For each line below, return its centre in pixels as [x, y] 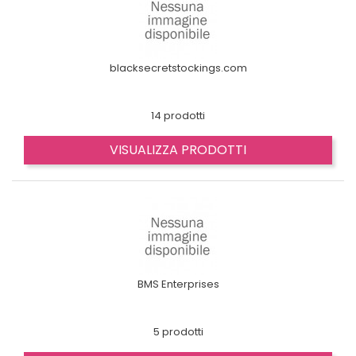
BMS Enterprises [178, 284]
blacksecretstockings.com [178, 68]
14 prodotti [178, 116]
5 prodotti [178, 332]
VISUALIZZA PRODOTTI [178, 150]
